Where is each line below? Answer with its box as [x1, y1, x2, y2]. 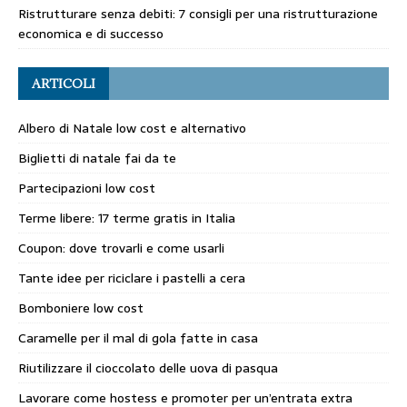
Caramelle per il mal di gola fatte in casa [18, 327, 258, 348]
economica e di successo [18, 23, 164, 44]
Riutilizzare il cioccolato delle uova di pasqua [18, 357, 278, 378]
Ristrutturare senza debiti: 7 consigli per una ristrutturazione [18, 3, 378, 24]
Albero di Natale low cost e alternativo [18, 117, 246, 138]
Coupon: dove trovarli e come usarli [18, 237, 224, 258]
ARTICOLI [32, 74, 95, 92]
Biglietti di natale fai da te [18, 147, 176, 168]
